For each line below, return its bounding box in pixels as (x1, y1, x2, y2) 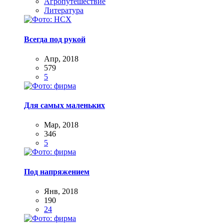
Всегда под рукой (24, 34, 85, 43)
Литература (44, 6, 83, 15)
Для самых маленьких (24, 101, 105, 110)
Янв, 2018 (44, 186, 78, 195)
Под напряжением (24, 167, 89, 176)
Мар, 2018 (44, 120, 78, 129)
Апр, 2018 (44, 54, 78, 63)
